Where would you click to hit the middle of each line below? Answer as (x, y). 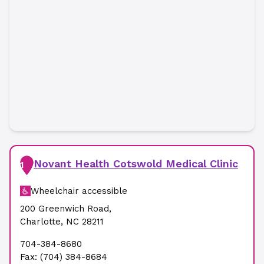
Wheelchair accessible (79, 191)
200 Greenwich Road (65, 209)
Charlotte (40, 222)
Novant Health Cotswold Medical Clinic (136, 164)
